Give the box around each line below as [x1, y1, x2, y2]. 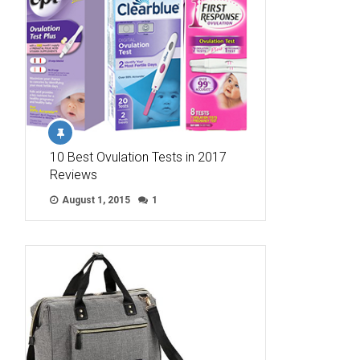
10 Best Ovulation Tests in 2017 [50, 149, 227, 166]
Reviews [50, 167, 97, 183]
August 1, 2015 [59, 194, 130, 207]
